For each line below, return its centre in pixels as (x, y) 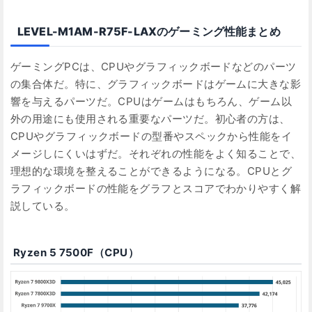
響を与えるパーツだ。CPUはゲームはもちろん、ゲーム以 (151, 102)
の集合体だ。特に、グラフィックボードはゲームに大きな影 (156, 84)
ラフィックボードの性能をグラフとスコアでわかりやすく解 (156, 189)
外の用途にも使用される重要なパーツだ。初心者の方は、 (150, 119)
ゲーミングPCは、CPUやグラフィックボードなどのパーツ (154, 67)
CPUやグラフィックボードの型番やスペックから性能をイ (151, 136)
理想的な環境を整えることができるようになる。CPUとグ (151, 171)
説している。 (43, 206)
